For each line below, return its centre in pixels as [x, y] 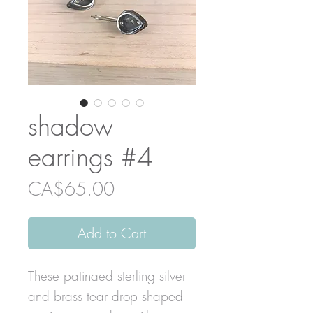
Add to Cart [112, 233]
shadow [71, 126]
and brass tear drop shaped [105, 296]
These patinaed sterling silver [107, 276]
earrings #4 [90, 156]
